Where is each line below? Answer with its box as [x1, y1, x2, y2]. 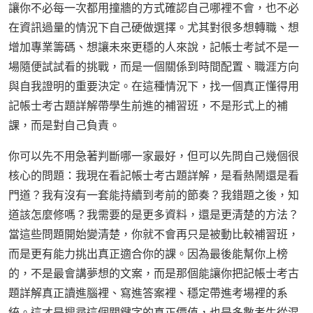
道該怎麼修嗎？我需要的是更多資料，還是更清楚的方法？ [8, 207, 299, 223]
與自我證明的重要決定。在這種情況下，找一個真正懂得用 [8, 78, 299, 94]
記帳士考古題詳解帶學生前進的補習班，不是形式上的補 [8, 98, 288, 114]
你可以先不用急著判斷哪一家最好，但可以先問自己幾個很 [8, 148, 299, 164]
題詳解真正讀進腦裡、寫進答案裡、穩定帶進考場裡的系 [8, 285, 288, 301]
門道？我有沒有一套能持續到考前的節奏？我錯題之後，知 [8, 187, 299, 203]
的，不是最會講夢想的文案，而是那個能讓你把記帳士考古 [8, 265, 299, 282]
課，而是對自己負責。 [8, 117, 120, 133]
